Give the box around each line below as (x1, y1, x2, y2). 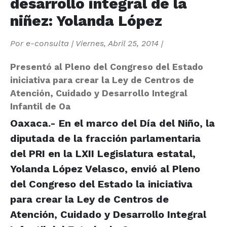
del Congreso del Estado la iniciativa (10, 177, 193, 190)
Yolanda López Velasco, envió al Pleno (10, 162, 200, 175)
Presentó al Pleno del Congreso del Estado (10, 61, 203, 72)
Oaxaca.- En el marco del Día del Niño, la (10, 117, 215, 129)
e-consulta (26, 38, 69, 48)
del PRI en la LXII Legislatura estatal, (10, 147, 196, 160)
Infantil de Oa (10, 101, 70, 111)
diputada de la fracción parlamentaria (10, 132, 201, 144)
